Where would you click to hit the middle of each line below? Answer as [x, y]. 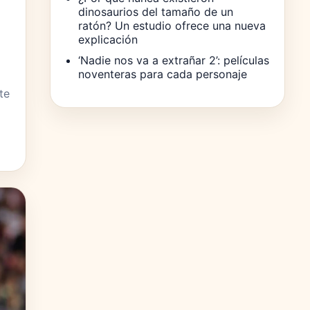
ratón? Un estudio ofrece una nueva [172, 25]
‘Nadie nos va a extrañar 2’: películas [174, 60]
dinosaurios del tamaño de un [156, 11]
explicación [108, 39]
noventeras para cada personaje [163, 74]
